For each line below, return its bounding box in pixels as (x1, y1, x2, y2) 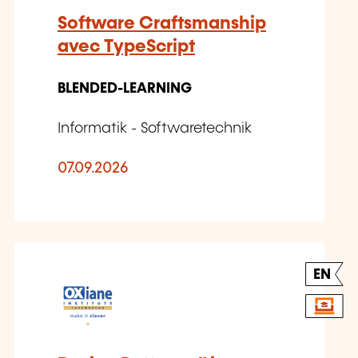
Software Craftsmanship (58, 14, 266, 34)
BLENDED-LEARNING (58, 82, 192, 97)
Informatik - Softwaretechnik (58, 121, 252, 137)
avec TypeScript (58, 38, 195, 57)
